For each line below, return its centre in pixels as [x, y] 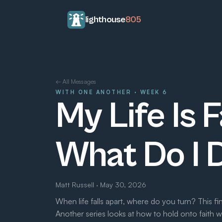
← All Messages [76, 81]
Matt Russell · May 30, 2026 [101, 185]
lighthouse [105, 20]
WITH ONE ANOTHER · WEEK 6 [112, 92]
